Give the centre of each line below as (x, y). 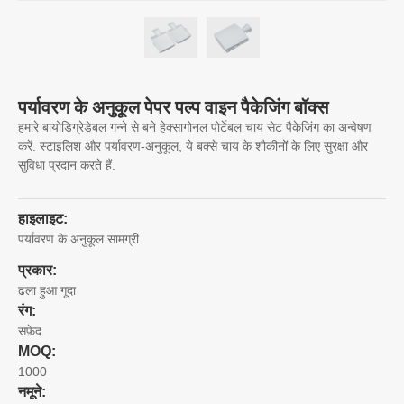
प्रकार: (37, 270)
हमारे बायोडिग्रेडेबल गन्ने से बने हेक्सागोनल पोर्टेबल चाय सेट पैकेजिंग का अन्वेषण (195, 127)
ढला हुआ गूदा (47, 290)
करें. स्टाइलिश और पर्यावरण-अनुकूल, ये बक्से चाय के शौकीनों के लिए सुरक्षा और (193, 146)
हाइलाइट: (43, 218)
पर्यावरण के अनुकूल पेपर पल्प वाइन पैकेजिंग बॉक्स (173, 106)
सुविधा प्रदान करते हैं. (67, 165)
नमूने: (32, 391)
